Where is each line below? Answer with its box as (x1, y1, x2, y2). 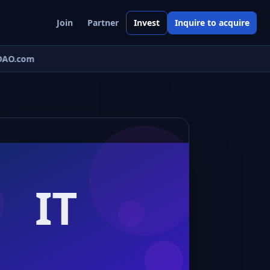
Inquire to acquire (175, 16, 250, 28)
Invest (134, 16, 160, 28)
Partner (87, 16, 119, 28)
